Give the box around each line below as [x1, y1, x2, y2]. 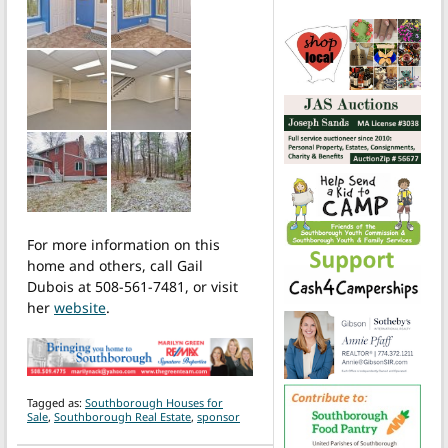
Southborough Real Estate [54, 408, 191, 424]
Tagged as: [27, 394, 85, 410]
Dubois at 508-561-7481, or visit [27, 276, 238, 296]
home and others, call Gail [27, 255, 203, 275]
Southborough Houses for [85, 394, 223, 410]
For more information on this [27, 234, 220, 254]
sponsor [197, 408, 240, 424]
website [54, 297, 106, 317]
